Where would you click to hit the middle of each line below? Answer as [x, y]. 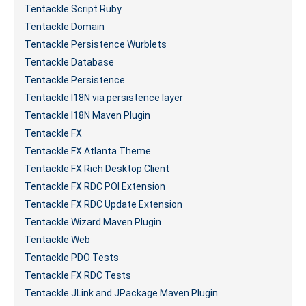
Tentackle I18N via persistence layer [104, 98]
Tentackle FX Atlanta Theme [88, 151]
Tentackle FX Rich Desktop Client [97, 169]
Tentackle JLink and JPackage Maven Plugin [121, 293]
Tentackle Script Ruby [73, 9]
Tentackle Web [57, 240]
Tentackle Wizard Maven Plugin [93, 222]
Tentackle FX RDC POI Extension [95, 186]
